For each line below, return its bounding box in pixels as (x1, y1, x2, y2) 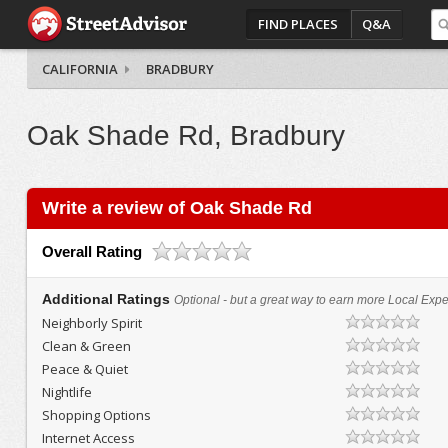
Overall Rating (41, 243, 142, 260)
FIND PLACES (258, 15, 339, 33)
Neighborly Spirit (41, 314, 142, 332)
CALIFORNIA (41, 60, 118, 78)
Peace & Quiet (41, 360, 128, 378)
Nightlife (41, 383, 92, 401)
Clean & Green (41, 337, 131, 355)
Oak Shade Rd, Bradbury (26, 120, 345, 151)
